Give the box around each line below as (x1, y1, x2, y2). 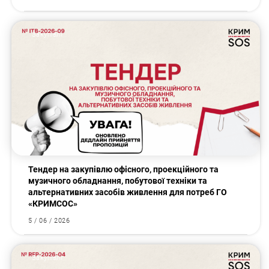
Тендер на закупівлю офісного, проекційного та (28, 165, 219, 175)
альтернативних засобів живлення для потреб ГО (28, 187, 228, 198)
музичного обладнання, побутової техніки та (28, 176, 208, 186)
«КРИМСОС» (28, 199, 78, 209)
